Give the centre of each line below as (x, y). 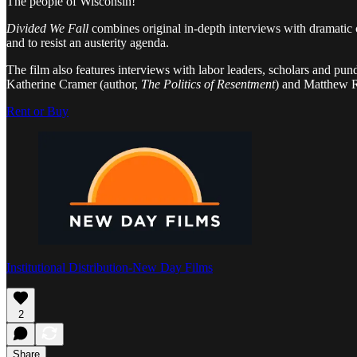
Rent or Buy (37, 112)
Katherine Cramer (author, (74, 84)
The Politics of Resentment (208, 84)
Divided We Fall (47, 29)
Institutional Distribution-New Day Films (110, 267)
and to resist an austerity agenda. (88, 43)
